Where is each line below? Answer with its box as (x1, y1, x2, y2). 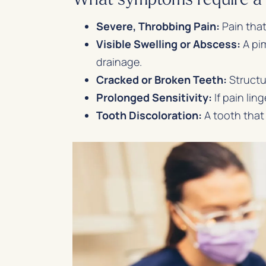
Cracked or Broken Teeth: (96, 72, 227, 87)
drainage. (96, 55, 142, 69)
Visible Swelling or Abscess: (96, 37, 240, 52)
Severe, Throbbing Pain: (96, 19, 220, 34)
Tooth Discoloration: (96, 108, 202, 123)
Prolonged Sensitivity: (96, 90, 212, 105)
